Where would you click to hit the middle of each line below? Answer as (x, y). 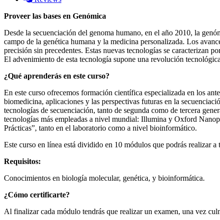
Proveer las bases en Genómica (55, 16)
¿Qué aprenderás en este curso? (57, 76)
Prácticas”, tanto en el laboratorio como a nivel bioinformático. (100, 128)
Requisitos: (22, 162)
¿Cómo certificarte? (37, 195)
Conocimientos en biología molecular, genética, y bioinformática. (104, 178)
